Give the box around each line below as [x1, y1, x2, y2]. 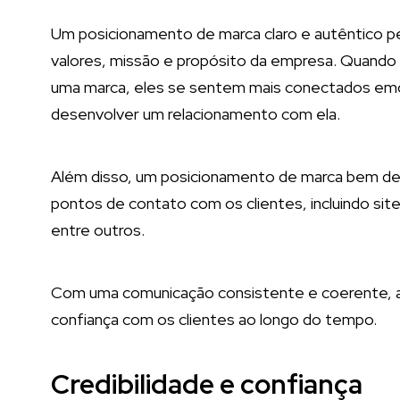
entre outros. [51, 220, 148, 240]
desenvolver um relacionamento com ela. [51, 104, 340, 124]
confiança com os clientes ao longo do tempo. [51, 309, 377, 329]
